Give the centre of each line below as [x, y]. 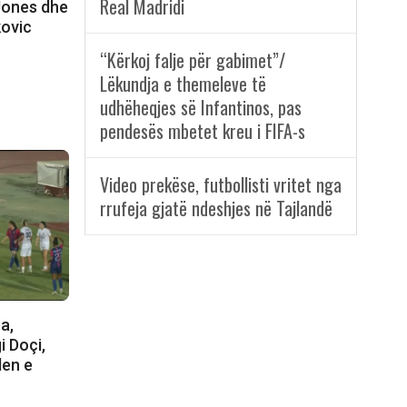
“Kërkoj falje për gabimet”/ [192, 60]
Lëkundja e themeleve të [183, 84]
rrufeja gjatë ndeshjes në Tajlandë [216, 208]
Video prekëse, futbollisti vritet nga [220, 185]
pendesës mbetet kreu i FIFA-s [202, 131]
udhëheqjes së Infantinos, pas [200, 108]
